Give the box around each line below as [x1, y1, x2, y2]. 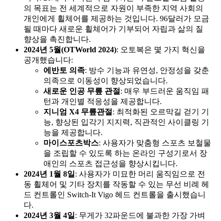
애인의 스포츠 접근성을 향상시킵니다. [43, 159, 180, 168]
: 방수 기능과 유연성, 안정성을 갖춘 [85, 66, 209, 75]
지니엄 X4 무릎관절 [43, 108, 112, 116]
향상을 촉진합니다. [24, 35, 91, 44]
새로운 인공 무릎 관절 [43, 87, 120, 96]
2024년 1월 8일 [24, 170, 75, 179]
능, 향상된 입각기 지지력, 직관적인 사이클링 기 [43, 118, 209, 127]
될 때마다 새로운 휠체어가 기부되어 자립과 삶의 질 [24, 25, 203, 34]
